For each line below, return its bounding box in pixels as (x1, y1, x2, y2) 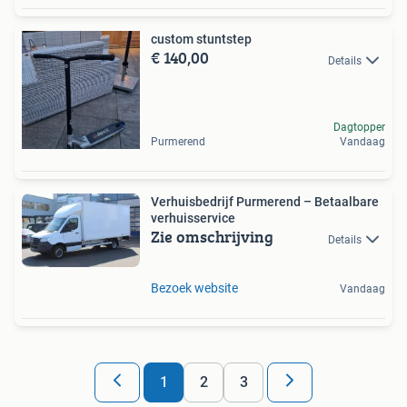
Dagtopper (333, 121, 385, 134)
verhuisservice (151, 211, 235, 226)
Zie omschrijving (151, 224, 273, 250)
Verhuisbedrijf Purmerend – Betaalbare (151, 194, 379, 210)
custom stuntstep (151, 32, 252, 47)
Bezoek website (151, 280, 238, 295)
